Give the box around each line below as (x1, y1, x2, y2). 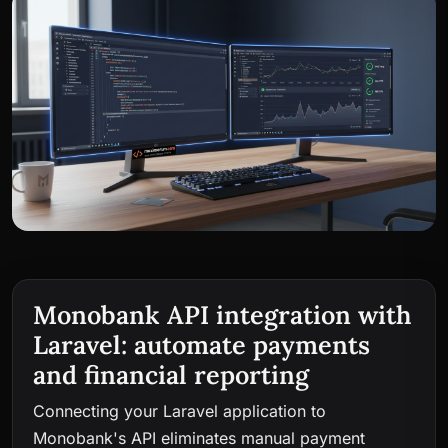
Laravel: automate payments (33, 329, 370, 362)
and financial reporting (33, 359, 309, 392)
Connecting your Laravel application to (33, 401, 326, 422)
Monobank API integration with (33, 299, 411, 332)
